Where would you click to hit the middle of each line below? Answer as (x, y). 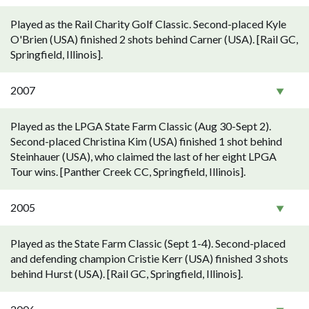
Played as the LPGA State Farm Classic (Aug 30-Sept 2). (141, 126)
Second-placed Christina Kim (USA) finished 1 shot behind (146, 141)
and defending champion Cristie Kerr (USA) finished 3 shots (149, 258)
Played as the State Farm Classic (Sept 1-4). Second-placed (148, 243)
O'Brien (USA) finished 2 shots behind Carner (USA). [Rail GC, (154, 39)
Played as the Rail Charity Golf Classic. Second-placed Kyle (148, 24)
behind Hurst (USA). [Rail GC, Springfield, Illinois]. (127, 273)
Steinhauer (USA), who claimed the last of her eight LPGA (143, 156)
